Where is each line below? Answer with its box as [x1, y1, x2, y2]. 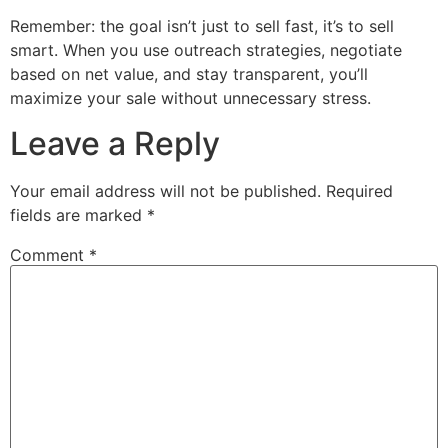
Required [326, 180, 393, 201]
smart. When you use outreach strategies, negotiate [10, 40, 402, 61]
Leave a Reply [10, 123, 220, 163]
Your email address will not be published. [10, 180, 321, 201]
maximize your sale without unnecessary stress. [10, 88, 371, 109]
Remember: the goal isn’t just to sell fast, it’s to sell [10, 16, 394, 37]
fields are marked [10, 204, 147, 225]
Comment [10, 244, 89, 265]
